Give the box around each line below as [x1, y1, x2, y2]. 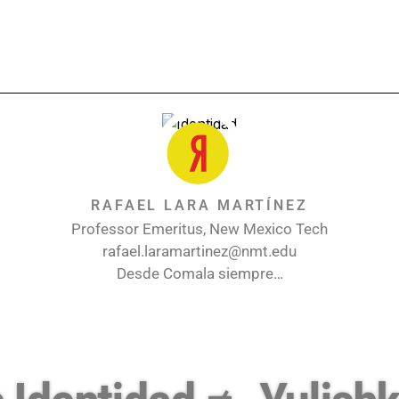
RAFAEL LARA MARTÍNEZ [90, 196, 308, 214]
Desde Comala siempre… [116, 264, 283, 282]
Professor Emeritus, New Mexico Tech [71, 219, 328, 238]
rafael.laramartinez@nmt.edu [102, 241, 297, 260]
